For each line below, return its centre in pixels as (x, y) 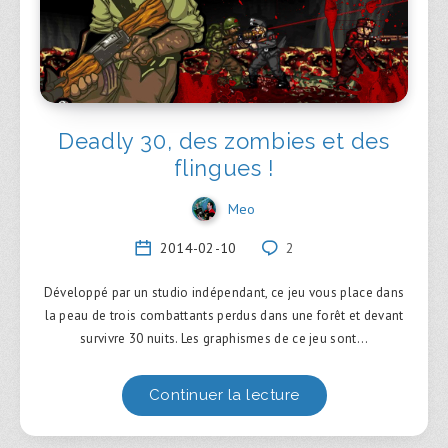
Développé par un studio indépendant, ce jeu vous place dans (224, 293)
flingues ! (224, 167)
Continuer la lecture (224, 395)
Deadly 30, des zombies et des (224, 140)
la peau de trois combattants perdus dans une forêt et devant (224, 316)
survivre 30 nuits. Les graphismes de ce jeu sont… (224, 339)
